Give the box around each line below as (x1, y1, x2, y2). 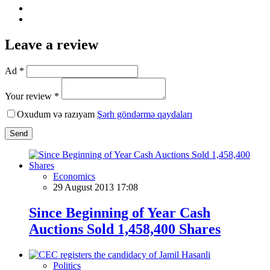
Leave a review (5, 36, 98, 52)
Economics (53, 171, 95, 181)
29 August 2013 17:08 (53, 181, 138, 192)
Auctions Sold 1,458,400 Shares (29, 221, 221, 237)
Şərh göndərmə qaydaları (97, 108, 192, 119)
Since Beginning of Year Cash (29, 204, 210, 221)
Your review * (5, 90, 59, 101)
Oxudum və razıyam (17, 108, 97, 119)
